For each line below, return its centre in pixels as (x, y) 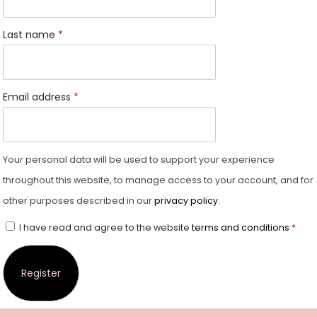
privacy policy (186, 201)
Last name (30, 35)
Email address (38, 97)
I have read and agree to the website (104, 227)
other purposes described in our (79, 201)
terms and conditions (241, 227)
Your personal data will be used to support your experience (139, 160)
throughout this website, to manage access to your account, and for (158, 180)
